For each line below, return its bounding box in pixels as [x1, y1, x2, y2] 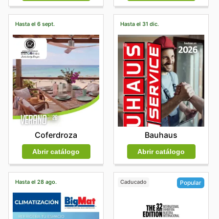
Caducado [120, 178, 147, 186]
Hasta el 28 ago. [15, 178, 57, 186]
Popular [180, 178, 201, 186]
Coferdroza [35, 130, 77, 140]
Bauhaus [145, 130, 177, 140]
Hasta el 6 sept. [15, 21, 55, 28]
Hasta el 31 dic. [120, 21, 159, 28]
